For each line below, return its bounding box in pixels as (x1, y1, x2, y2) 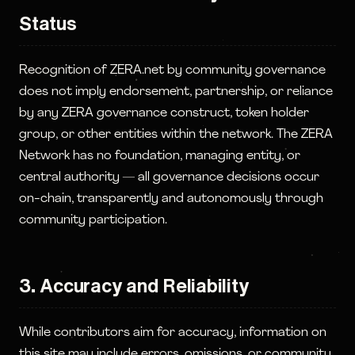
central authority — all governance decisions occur (19, 171, 319, 184)
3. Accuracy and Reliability (19, 276, 249, 295)
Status (19, 13, 77, 32)
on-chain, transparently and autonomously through (19, 193, 323, 205)
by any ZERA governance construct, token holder (19, 107, 309, 120)
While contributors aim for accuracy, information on (19, 326, 326, 339)
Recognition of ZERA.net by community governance (19, 64, 326, 77)
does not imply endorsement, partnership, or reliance (19, 86, 333, 98)
